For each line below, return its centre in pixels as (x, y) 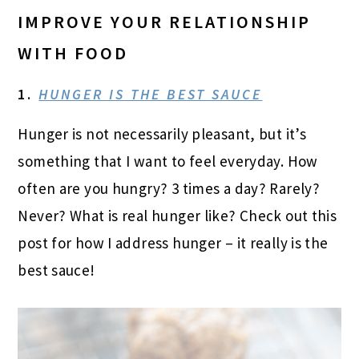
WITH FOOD (73, 53)
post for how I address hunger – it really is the (173, 243)
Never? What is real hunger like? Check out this (177, 216)
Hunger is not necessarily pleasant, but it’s (162, 134)
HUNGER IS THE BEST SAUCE (151, 95)
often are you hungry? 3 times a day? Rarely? (169, 189)
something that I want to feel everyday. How (168, 161)
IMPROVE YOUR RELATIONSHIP (165, 22)
